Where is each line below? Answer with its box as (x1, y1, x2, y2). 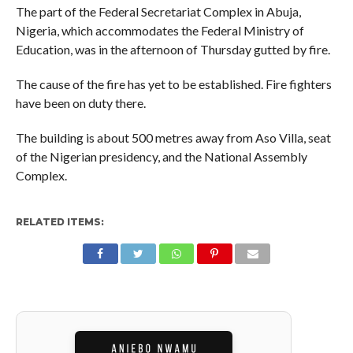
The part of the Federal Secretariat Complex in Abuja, (15, 3, 301, 19)
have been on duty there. (15, 95, 146, 110)
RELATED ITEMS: (15, 215, 104, 228)
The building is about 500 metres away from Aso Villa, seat (15, 129, 331, 145)
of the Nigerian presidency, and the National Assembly (15, 148, 307, 164)
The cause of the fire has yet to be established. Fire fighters (15, 76, 332, 91)
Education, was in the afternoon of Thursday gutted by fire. (15, 41, 330, 57)
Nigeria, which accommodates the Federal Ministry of (15, 22, 304, 38)
